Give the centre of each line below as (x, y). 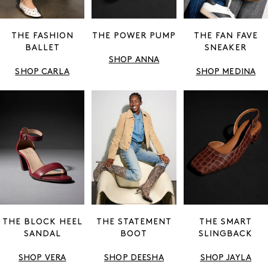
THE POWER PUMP (134, 36)
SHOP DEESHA (134, 258)
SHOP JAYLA (226, 258)
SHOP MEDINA (226, 72)
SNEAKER (226, 48)
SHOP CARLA (42, 72)
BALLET (42, 48)
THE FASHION (42, 36)
